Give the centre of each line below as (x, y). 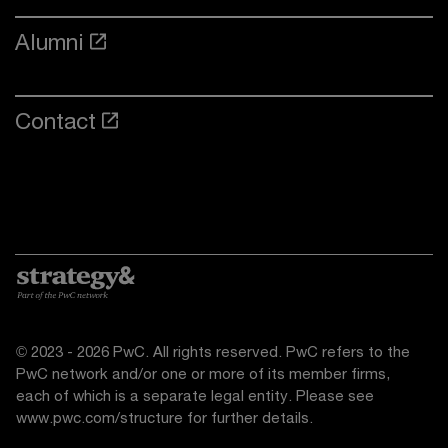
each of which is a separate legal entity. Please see (195, 395)
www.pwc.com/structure (99, 417)
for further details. (248, 417)
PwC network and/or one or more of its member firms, (203, 373)
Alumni (49, 42)
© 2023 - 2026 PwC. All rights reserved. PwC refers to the (213, 351)
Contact (55, 121)
